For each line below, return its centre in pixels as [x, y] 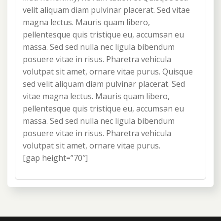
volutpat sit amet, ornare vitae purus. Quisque [108, 72]
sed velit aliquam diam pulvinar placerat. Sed [104, 84]
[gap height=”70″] [55, 158]
